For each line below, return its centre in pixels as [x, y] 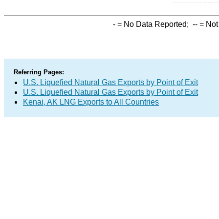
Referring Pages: [39, 72]
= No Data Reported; [154, 24]
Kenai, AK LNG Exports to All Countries [91, 102]
